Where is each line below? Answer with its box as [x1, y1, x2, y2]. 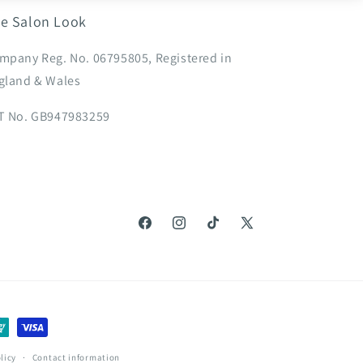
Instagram [170, 224, 224, 239]
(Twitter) [238, 244, 284, 259]
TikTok [204, 224, 238, 239]
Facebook [136, 224, 187, 239]
